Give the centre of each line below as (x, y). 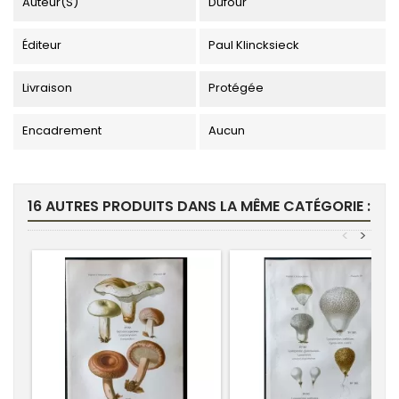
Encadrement (62, 130)
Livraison (47, 87)
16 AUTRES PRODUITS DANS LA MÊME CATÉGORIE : (199, 206)
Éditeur (42, 45)
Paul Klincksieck (253, 45)
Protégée (236, 87)
